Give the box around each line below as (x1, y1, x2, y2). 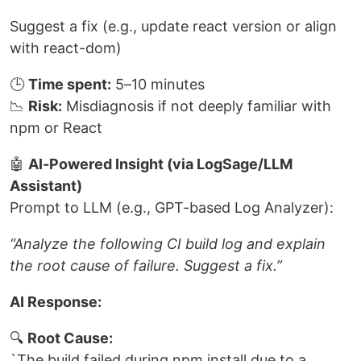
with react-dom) (10, 39, 122, 56)
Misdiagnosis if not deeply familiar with (62, 97, 331, 114)
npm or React (10, 118, 102, 136)
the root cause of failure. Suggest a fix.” (10, 256, 282, 274)
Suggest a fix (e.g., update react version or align (10, 17, 337, 35)
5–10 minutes (111, 75, 205, 93)
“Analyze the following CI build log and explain (10, 234, 326, 252)
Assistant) (10, 176, 82, 194)
